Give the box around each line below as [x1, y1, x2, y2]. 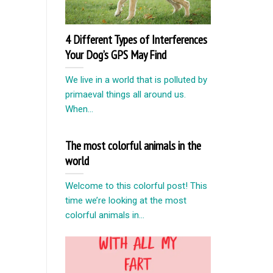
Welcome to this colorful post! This [65, 180, 207, 192]
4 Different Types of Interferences [65, 32, 207, 48]
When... [65, 104, 93, 115]
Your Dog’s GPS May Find [65, 47, 166, 63]
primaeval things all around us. [65, 89, 186, 101]
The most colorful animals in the [65, 138, 201, 154]
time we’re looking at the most [65, 195, 186, 207]
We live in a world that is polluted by [65, 74, 207, 86]
